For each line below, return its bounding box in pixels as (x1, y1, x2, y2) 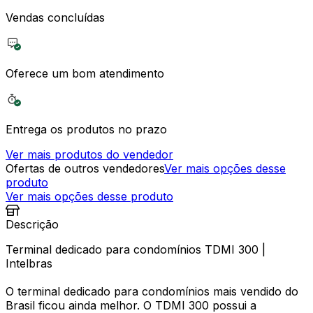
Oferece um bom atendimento (6, 66, 164, 80)
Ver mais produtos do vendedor (6, 147, 173, 161)
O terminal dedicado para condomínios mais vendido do (6, 284, 298, 298)
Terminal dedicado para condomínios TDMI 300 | (6, 242, 265, 256)
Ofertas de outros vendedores (6, 161, 164, 175)
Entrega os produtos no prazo (6, 122, 167, 136)
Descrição (6, 217, 59, 231)
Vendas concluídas (6, 10, 105, 24)
